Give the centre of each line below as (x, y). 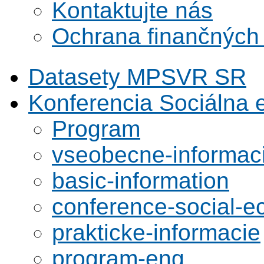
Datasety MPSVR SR (137, 77)
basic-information (141, 181)
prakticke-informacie (156, 232)
